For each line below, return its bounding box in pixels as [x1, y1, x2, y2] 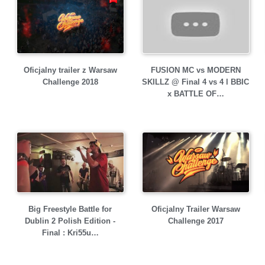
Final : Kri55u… [41, 228, 99, 237]
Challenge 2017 [167, 216, 224, 226]
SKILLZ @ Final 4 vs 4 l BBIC [142, 77, 249, 86]
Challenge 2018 [42, 77, 98, 87]
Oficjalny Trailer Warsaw [151, 205, 240, 214]
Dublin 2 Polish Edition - [25, 216, 115, 225]
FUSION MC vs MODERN [150, 66, 241, 75]
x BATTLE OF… [167, 89, 224, 98]
